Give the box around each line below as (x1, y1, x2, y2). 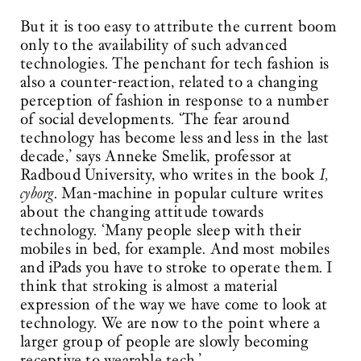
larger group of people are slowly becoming (20, 332, 309, 352)
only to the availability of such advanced (20, 35, 288, 56)
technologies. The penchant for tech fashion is (20, 54, 330, 74)
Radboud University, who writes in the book (20, 165, 319, 185)
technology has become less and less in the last (20, 128, 330, 148)
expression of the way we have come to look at (20, 295, 328, 315)
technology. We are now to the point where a (20, 313, 321, 334)
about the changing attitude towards (20, 202, 263, 222)
